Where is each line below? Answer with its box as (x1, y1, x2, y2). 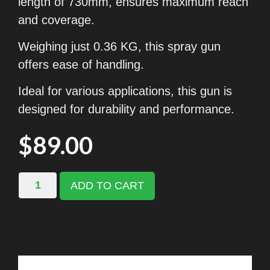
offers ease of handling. (18, 58, 144, 72)
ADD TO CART (71, 180, 145, 192)
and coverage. (18, 13, 95, 27)
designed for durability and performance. (18, 102, 234, 116)
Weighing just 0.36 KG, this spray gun (18, 40, 221, 54)
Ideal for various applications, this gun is (18, 84, 232, 98)
